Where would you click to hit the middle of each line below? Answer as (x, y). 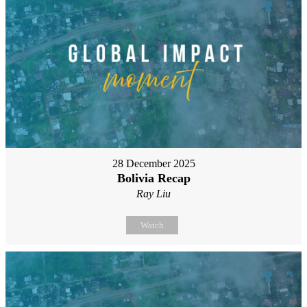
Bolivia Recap (153, 178)
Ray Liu (153, 193)
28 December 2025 (153, 163)
